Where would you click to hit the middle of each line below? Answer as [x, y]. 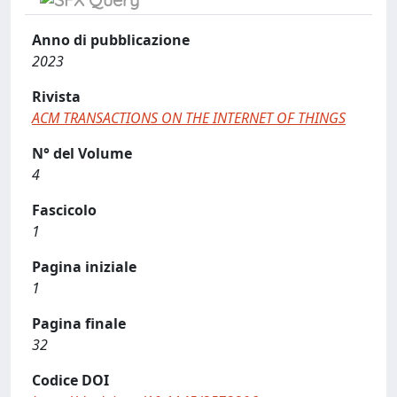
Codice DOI [70, 380]
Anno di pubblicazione [111, 40]
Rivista [56, 97]
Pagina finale [79, 323]
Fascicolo [64, 210]
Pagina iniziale [84, 267]
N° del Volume [82, 153]
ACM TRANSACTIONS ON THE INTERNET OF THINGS [189, 118]
